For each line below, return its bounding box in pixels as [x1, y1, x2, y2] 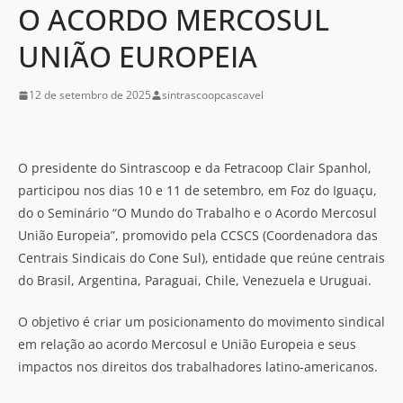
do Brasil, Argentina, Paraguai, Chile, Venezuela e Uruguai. [18, 272, 372, 289]
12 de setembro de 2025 [29, 87, 151, 103]
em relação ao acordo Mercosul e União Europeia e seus [18, 336, 356, 353]
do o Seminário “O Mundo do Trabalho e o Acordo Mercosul [18, 204, 377, 221]
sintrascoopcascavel [162, 87, 264, 103]
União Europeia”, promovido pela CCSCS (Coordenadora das [18, 227, 378, 244]
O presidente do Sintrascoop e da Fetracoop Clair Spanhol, [18, 159, 372, 176]
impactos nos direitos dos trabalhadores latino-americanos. [18, 358, 378, 375]
